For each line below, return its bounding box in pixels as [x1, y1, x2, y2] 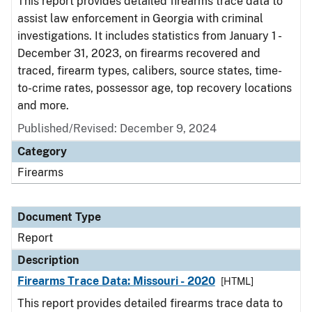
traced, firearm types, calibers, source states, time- [17, 64, 282, 77]
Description [17, 253, 79, 267]
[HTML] [220, 276, 253, 287]
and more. [17, 99, 69, 112]
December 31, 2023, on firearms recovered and [17, 47, 260, 60]
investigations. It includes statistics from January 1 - [17, 29, 280, 42]
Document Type [17, 210, 101, 224]
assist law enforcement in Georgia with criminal [17, 12, 263, 25]
